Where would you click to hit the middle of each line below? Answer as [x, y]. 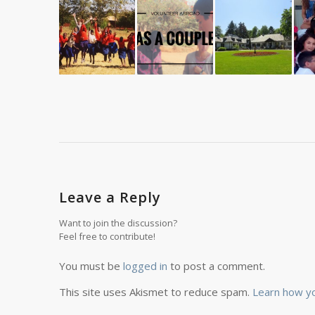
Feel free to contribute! [107, 236]
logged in [145, 265]
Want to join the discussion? [118, 223]
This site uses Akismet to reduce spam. [155, 291]
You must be [91, 265]
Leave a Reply [110, 197]
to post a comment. [216, 265]
